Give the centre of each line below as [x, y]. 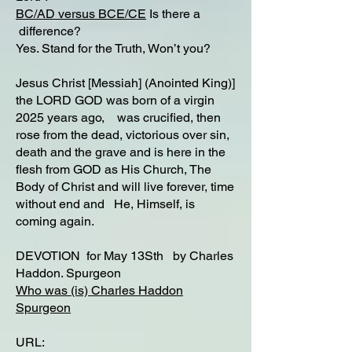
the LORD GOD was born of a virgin [115, 100]
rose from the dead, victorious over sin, [123, 135]
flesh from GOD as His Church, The [114, 169]
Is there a [173, 14]
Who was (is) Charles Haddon [99, 290]
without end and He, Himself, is [105, 204]
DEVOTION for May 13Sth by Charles [125, 256]
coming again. [55, 221]
